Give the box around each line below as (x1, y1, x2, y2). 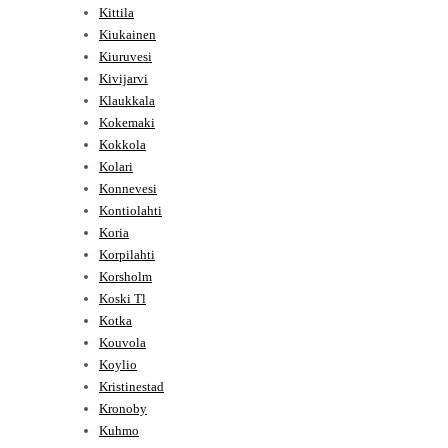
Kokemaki (99, 114, 155, 130)
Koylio (99, 356, 137, 372)
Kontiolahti (99, 202, 162, 218)
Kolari (99, 158, 133, 174)
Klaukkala (99, 92, 155, 108)
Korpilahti (99, 246, 155, 262)
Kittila (99, 4, 134, 20)
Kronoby (99, 400, 147, 416)
